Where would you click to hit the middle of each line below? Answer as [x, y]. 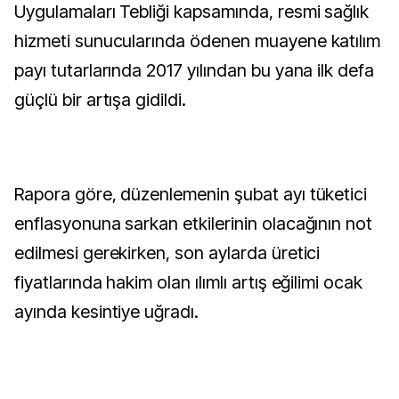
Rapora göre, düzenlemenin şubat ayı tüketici [191, 194]
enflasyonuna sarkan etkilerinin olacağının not [194, 224]
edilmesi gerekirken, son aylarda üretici [167, 253]
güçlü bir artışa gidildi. [100, 100]
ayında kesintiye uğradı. [107, 312]
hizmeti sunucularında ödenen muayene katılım [198, 41]
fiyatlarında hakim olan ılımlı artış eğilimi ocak [189, 282]
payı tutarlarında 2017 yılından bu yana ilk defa [195, 70]
